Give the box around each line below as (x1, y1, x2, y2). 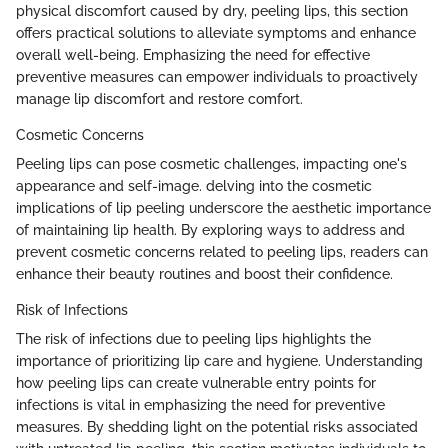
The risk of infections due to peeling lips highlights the (16, 331, 371, 348)
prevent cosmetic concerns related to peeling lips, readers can (16, 244, 428, 261)
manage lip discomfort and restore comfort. (16, 91, 303, 108)
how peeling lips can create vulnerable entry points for (16, 375, 376, 392)
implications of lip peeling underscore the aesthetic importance (16, 200, 431, 217)
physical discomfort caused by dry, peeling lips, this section (16, 3, 408, 20)
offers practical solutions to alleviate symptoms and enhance (16, 25, 416, 42)
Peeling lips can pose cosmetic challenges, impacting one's (16, 156, 407, 173)
